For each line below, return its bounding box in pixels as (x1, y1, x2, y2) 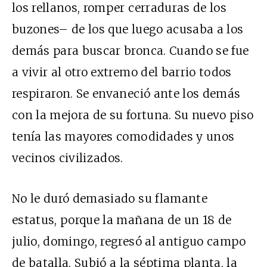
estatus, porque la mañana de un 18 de (12, 213, 232, 228)
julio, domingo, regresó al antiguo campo (12, 234, 246, 249)
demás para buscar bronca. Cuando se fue (12, 44, 249, 58)
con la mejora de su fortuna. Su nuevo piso (12, 108, 254, 123)
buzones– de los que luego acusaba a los (12, 22, 244, 37)
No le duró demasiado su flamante (12, 191, 207, 206)
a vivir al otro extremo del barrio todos (12, 65, 232, 80)
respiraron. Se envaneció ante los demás (12, 86, 241, 101)
